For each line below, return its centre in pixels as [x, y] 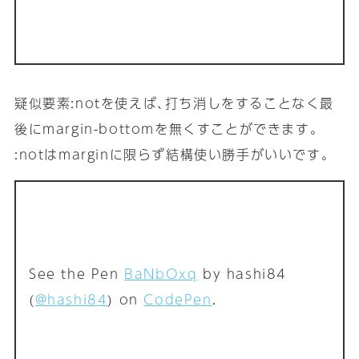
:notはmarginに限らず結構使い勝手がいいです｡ [171, 155]
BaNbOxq [161, 273]
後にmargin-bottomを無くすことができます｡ [166, 129]
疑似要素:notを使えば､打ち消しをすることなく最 [174, 103]
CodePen [178, 299]
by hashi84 [242, 273]
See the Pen [77, 273]
